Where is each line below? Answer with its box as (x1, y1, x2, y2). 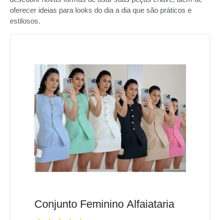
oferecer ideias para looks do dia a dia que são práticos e (10, 6, 192, 15)
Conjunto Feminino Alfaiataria (34, 197, 174, 210)
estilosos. (10, 17, 40, 26)
